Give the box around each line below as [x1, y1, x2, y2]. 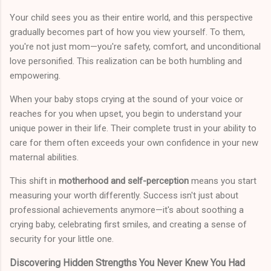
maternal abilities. [10, 152, 79, 163]
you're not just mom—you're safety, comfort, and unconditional [10, 41, 261, 53]
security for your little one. [10, 233, 114, 245]
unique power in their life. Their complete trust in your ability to [10, 123, 256, 134]
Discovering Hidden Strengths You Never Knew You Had [10, 257, 245, 269]
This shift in [10, 175, 59, 187]
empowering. [10, 70, 60, 82]
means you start [189, 175, 256, 187]
